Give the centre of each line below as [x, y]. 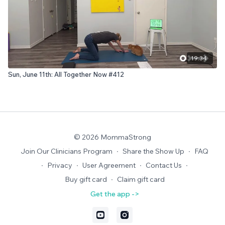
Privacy [60, 165]
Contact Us [164, 165]
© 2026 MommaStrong [113, 137]
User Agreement [109, 165]
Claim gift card [141, 179]
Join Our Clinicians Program [67, 151]
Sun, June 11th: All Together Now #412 [66, 74]
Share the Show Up [153, 151]
